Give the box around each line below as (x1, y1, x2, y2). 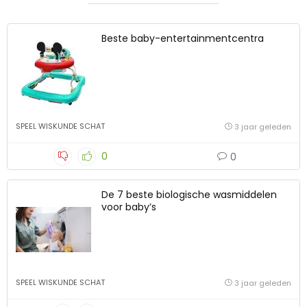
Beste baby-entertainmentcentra (101, 32, 264, 46)
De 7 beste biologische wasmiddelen (101, 188, 277, 202)
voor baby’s (101, 200, 156, 214)
